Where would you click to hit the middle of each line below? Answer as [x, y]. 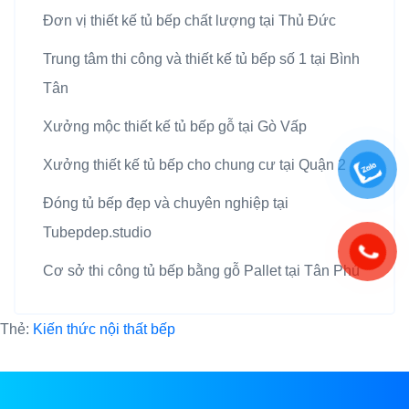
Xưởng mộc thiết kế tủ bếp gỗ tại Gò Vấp [175, 127]
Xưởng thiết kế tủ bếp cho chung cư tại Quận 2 [194, 165]
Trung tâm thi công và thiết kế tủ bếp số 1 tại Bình [201, 59]
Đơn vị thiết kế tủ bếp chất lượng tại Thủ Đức [189, 21]
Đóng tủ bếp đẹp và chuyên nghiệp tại [166, 204]
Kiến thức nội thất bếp [104, 330]
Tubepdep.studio [97, 233]
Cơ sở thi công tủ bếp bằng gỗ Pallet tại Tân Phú [201, 271]
